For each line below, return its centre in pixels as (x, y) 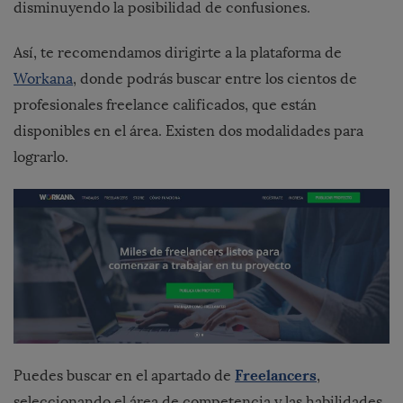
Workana (43, 79)
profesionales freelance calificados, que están (165, 105)
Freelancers (276, 376)
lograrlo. (41, 157)
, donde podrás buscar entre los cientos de (215, 79)
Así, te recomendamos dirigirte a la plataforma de (178, 53)
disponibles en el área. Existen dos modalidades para (188, 131)
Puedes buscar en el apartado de (124, 376)
